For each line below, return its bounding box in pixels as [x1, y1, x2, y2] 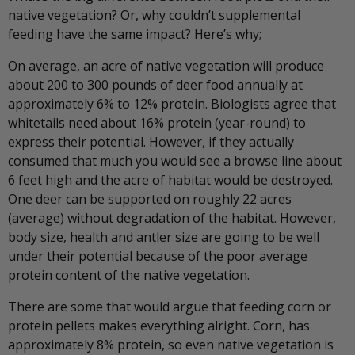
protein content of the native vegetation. [8, 266, 250, 284]
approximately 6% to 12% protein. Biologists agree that [8, 95, 336, 113]
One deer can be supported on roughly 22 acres [8, 190, 292, 208]
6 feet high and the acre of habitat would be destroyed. [8, 171, 333, 189]
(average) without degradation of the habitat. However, [8, 209, 336, 227]
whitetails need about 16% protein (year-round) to [8, 114, 306, 132]
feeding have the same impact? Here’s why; [8, 25, 261, 44]
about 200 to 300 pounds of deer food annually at [8, 76, 303, 94]
